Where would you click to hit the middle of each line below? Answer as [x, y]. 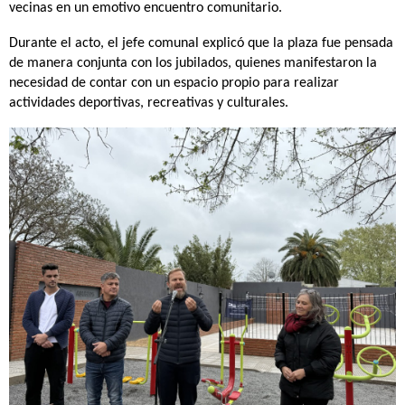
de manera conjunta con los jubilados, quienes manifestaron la [193, 63]
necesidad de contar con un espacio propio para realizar [174, 83]
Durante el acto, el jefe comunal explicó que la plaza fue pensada [201, 43]
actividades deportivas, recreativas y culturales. [149, 103]
